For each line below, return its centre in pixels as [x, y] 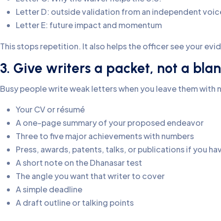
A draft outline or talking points [75, 203]
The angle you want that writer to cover [90, 176]
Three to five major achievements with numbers [105, 136]
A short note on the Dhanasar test [79, 163]
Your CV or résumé [50, 110]
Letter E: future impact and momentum [89, 25]
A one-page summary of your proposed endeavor [110, 123]
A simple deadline [49, 189]
